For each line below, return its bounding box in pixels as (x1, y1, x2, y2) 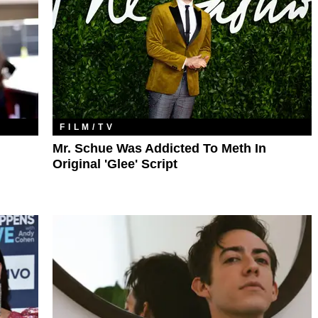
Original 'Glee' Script (53, 157, 177, 172)
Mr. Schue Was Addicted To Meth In (53, 141, 266, 156)
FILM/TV (60, 122, 116, 133)
